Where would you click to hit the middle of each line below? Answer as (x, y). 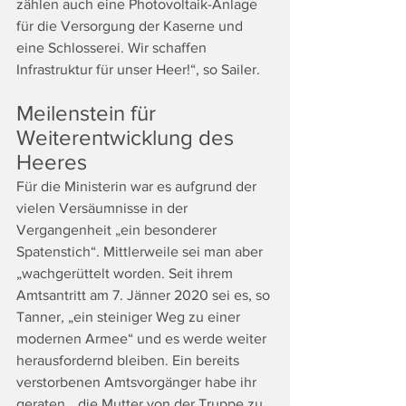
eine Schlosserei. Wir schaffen (113, 48)
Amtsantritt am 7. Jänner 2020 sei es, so (145, 295)
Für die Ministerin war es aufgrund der (138, 186)
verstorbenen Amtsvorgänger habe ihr (138, 382)
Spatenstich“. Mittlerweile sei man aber (141, 251)
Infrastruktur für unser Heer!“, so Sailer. (138, 69)
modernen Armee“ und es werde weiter (143, 338)
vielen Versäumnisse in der (104, 208)
